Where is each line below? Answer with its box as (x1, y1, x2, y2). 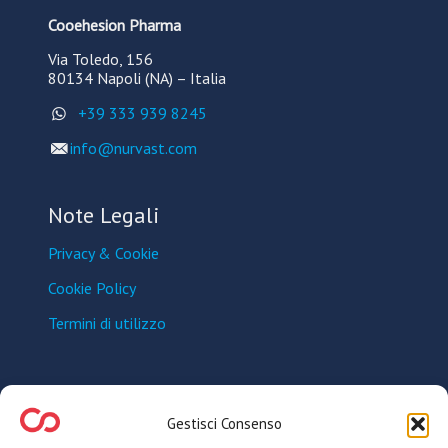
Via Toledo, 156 (48, 48, 153, 69)
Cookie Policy (48, 277, 136, 298)
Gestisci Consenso (166, 414, 282, 433)
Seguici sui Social (48, 409, 217, 438)
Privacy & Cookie (48, 242, 159, 263)
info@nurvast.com (70, 137, 198, 158)
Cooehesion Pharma (48, 14, 181, 35)
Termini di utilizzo (48, 312, 166, 333)
